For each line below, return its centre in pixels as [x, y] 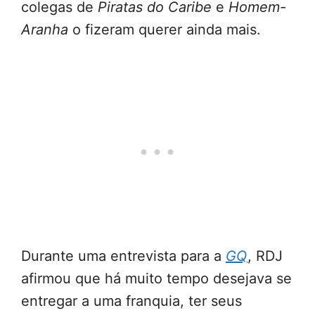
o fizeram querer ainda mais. [165, 30]
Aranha [45, 30]
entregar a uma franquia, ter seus [131, 301]
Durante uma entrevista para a [123, 256]
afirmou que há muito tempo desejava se [156, 279]
